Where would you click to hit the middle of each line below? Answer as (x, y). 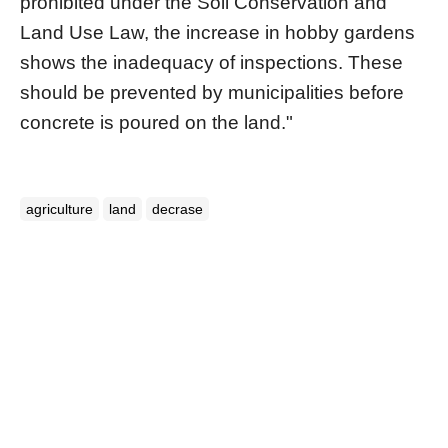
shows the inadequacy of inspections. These (211, 62)
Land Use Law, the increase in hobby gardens (217, 32)
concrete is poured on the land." (156, 122)
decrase (177, 208)
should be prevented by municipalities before (212, 92)
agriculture (59, 208)
